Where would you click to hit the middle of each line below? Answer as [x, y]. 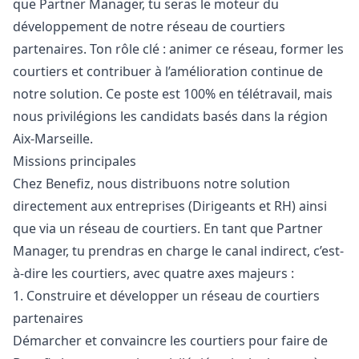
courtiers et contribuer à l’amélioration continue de [168, 71]
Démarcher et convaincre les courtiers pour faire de [170, 341]
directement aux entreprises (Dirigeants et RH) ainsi [170, 206]
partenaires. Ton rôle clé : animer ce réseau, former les [178, 49]
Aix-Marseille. [53, 139]
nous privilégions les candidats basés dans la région [170, 116]
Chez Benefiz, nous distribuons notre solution [151, 184]
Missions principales [75, 161]
